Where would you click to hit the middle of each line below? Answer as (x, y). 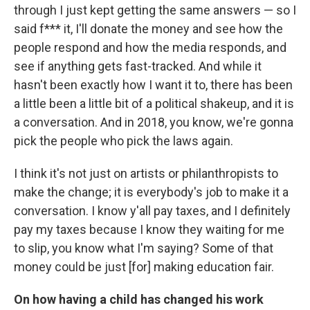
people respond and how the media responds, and (150, 48)
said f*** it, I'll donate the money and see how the (148, 29)
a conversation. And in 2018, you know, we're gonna (154, 122)
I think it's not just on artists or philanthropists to (146, 174)
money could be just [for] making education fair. (144, 267)
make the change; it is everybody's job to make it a (151, 192)
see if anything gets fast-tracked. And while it (138, 66)
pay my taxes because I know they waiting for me (149, 230)
